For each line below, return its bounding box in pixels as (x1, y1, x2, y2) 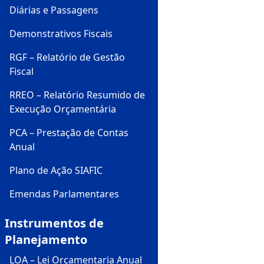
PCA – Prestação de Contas (9, 126, 128, 139)
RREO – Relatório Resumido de (9, 88, 145, 101)
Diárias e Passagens (9, 3, 98, 16)
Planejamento (5, 231, 87, 247)
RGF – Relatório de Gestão (9, 50, 125, 64)
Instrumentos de (5, 214, 104, 231)
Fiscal (9, 64, 34, 78)
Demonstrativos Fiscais (9, 27, 113, 40)
